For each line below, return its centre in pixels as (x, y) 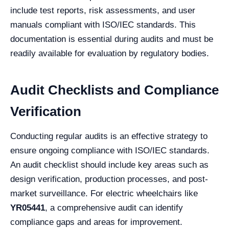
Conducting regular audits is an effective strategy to (109, 136)
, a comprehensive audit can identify (114, 208)
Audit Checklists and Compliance (114, 90)
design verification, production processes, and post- (109, 179)
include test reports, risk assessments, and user (103, 10)
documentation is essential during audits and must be (112, 39)
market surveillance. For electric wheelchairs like (104, 193)
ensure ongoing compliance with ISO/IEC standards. (110, 150)
